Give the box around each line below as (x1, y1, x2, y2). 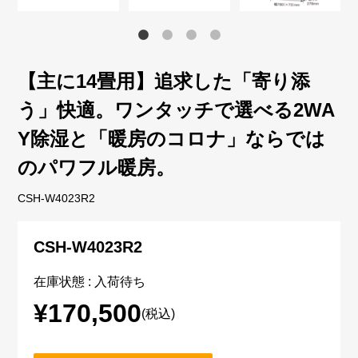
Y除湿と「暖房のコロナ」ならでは (18, 128, 326, 149)
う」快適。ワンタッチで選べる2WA (18, 99, 336, 121)
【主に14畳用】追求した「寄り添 (18, 70, 311, 92)
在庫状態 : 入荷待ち (34, 275, 146, 288)
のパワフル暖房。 (18, 157, 176, 178)
